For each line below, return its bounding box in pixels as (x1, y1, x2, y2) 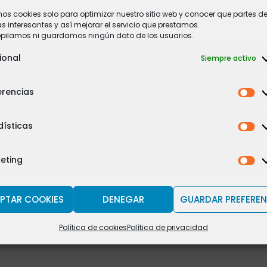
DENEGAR (102, 193, 144, 206)
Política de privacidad (127, 222, 208, 232)
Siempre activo (200, 53, 256, 63)
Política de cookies (59, 222, 127, 232)
